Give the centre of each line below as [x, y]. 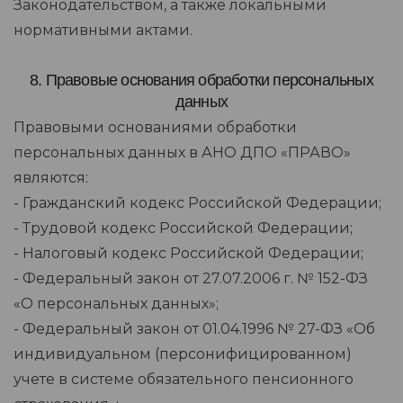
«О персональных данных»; [116, 304]
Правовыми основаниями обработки [155, 128]
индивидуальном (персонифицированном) [183, 354]
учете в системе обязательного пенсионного [184, 380]
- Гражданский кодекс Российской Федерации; [197, 203]
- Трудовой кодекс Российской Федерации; [183, 228]
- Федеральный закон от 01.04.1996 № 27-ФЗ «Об [194, 329]
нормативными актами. [103, 31]
